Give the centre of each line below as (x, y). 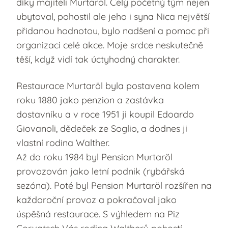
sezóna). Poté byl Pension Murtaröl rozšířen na (114, 185)
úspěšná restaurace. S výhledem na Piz (98, 214)
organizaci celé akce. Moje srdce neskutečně (110, 45)
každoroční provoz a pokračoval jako (96, 199)
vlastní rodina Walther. (63, 142)
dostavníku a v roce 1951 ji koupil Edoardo (105, 114)
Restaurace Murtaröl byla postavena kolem (108, 85)
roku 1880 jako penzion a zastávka (90, 100)
